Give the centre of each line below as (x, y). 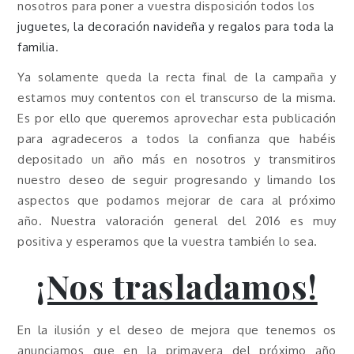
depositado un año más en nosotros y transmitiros (177, 159)
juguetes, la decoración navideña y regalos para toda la (176, 26)
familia (36, 47)
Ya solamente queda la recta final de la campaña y (177, 77)
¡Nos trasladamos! (177, 286)
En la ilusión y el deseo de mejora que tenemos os (177, 330)
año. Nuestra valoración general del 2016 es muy (177, 220)
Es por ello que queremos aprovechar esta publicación (177, 118)
